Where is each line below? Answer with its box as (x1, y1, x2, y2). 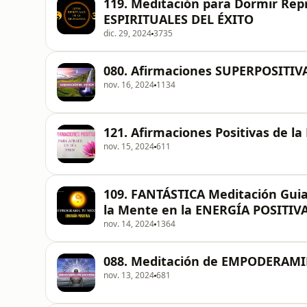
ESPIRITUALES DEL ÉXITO (103, 11, 254, 27)
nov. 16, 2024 (103, 79, 154, 90)
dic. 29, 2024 (103, 27, 151, 39)
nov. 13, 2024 (103, 269, 154, 281)
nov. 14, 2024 (103, 218, 154, 230)
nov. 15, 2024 (103, 140, 154, 152)
